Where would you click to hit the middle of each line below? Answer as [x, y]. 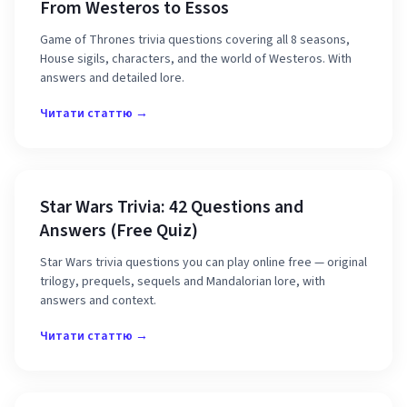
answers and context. [98, 301]
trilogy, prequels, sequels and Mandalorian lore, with [183, 282]
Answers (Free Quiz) [119, 231]
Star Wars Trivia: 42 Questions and [172, 207]
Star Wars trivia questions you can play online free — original [203, 263]
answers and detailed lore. [112, 78]
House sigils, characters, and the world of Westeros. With [196, 59]
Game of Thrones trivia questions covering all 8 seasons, [195, 40]
